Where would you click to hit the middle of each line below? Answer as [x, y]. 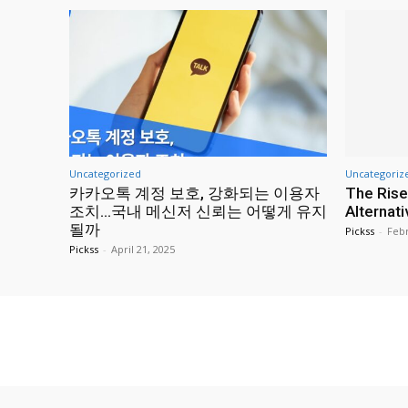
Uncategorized [105, 174]
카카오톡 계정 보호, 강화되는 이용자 [194, 194]
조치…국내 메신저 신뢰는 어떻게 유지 [198, 212]
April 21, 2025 [143, 250]
